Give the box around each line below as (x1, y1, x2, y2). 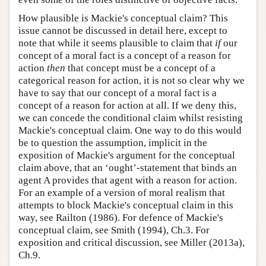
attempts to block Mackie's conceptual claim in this (18, 199, 233, 211)
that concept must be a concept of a (65, 62, 216, 74)
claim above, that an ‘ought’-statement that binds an (18, 161, 237, 173)
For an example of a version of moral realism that (18, 186, 225, 198)
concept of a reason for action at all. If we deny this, (18, 99, 236, 111)
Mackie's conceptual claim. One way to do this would (18, 124, 242, 136)
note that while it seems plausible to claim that (18, 37, 215, 49)
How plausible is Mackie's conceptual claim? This (18, 12, 228, 24)
